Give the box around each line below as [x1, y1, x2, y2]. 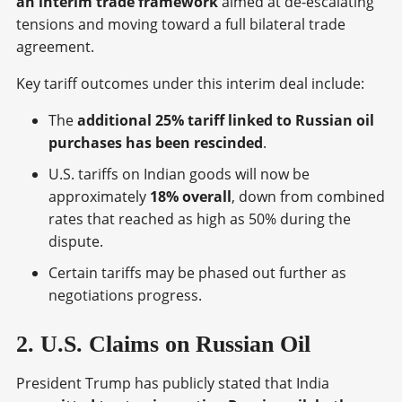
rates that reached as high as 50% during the [48, 208, 351, 229]
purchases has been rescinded [48, 132, 263, 153]
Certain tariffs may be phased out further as [48, 262, 346, 283]
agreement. [16, 36, 94, 57]
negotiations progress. [48, 284, 202, 305]
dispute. [48, 231, 103, 251]
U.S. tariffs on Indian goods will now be [48, 163, 310, 184]
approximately [48, 186, 150, 206]
